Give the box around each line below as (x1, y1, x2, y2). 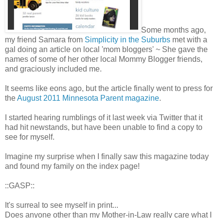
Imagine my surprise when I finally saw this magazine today (5, 152, 209, 161)
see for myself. (5, 132, 54, 141)
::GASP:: (5, 181, 35, 190)
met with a (170, 35, 207, 44)
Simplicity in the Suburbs (85, 35, 170, 44)
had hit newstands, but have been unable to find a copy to (5, 123, 202, 131)
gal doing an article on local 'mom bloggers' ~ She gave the (5, 45, 208, 54)
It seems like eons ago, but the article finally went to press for (5, 84, 213, 92)
